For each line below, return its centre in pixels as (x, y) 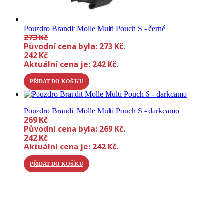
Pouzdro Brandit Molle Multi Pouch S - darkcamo (101, 111)
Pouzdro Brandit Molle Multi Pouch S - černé (94, 29)
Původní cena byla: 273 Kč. (74, 47)
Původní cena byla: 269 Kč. (74, 129)
